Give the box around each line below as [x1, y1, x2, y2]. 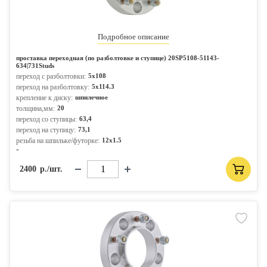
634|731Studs [16, 62, 54, 69]
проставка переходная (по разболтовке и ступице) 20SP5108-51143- [16, 54, 219, 61]
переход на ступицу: [16, 126, 76, 134]
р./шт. [40, 164, 63, 173]
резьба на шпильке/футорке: [16, 136, 100, 145]
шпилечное [75, 94, 108, 101]
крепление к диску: [16, 94, 73, 102]
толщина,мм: [16, 104, 55, 113]
